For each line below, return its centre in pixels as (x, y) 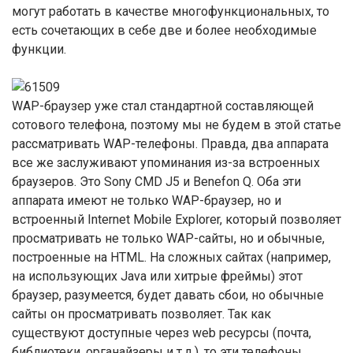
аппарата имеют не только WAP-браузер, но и (147, 201)
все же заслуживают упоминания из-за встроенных (166, 163)
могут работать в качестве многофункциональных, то (171, 11)
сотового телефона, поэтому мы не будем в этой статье (176, 125)
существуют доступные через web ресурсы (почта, (162, 333)
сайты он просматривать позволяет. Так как (141, 314)
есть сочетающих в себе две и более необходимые (164, 30)
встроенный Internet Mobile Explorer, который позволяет (176, 219)
